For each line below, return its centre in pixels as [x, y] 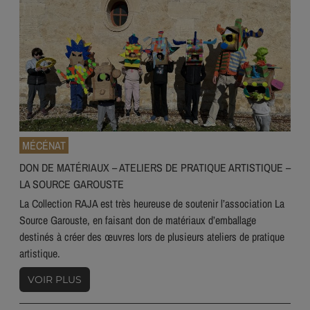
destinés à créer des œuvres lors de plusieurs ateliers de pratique [152, 237]
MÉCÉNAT [44, 146]
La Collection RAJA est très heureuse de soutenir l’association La [152, 204]
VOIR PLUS [55, 280]
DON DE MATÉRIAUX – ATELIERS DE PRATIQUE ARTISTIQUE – [155, 168]
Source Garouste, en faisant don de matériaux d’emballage [138, 220]
